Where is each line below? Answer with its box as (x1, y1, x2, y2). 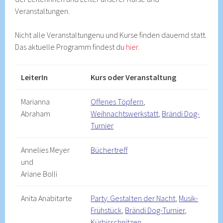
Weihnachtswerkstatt (91, 109, 159, 118)
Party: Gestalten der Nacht (91, 193, 176, 203)
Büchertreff (91, 145, 128, 155)
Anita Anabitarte (21, 193, 73, 203)
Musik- (179, 193, 199, 203)
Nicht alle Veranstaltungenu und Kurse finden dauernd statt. (15, 30, 207, 40)
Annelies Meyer (21, 145, 70, 155)
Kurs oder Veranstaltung (91, 72, 177, 82)
